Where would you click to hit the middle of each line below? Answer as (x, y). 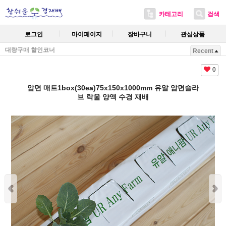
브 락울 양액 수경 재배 (113, 97)
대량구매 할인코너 (30, 50)
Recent (203, 51)
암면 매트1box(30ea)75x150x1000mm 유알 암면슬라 (113, 88)
